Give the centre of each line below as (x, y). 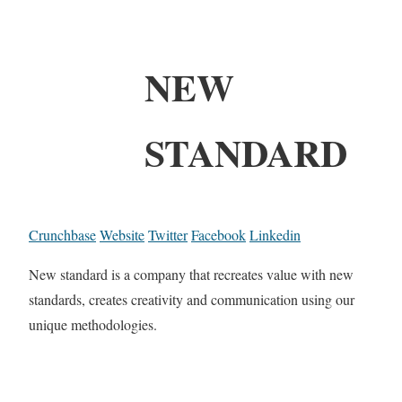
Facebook (218, 234)
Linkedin (275, 234)
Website (122, 234)
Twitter (168, 234)
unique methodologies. (93, 324)
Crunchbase (62, 234)
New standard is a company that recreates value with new (191, 274)
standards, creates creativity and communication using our (192, 299)
